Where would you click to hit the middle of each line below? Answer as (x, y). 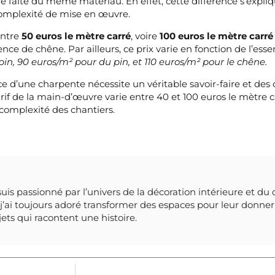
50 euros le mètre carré (76, 36)
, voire (145, 36)
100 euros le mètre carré (217, 36)
